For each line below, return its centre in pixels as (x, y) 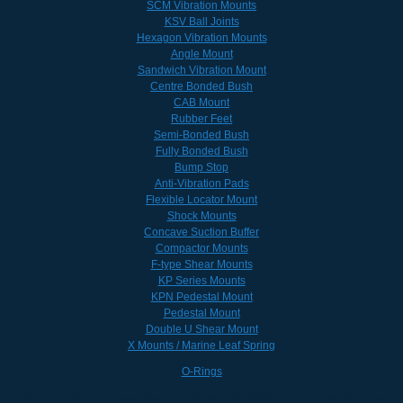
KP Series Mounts (201, 280)
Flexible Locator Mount (201, 199)
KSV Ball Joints (201, 21)
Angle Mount (201, 54)
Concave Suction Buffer (201, 232)
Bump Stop (201, 167)
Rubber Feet (201, 118)
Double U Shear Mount (201, 329)
